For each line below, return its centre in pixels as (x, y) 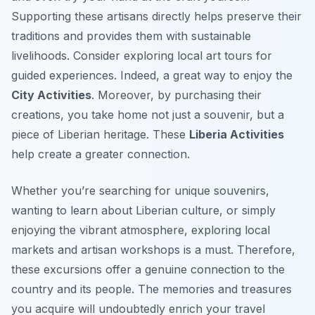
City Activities (51, 95)
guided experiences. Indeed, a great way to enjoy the (152, 76)
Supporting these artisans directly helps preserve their (156, 17)
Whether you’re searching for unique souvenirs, (140, 191)
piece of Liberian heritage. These (100, 135)
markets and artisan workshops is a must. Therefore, (153, 250)
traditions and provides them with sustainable (131, 36)
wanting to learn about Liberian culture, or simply (143, 211)
